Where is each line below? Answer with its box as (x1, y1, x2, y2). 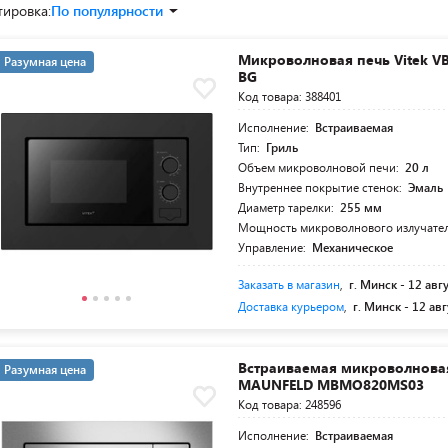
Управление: (238, 239, 310, 255)
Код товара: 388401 (238, 88, 342, 104)
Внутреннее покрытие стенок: (238, 179, 406, 195)
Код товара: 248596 (238, 396, 342, 412)
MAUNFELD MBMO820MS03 (238, 375, 425, 394)
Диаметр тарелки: (238, 199, 338, 215)
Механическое (312, 239, 394, 255)
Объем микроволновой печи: (238, 159, 403, 175)
